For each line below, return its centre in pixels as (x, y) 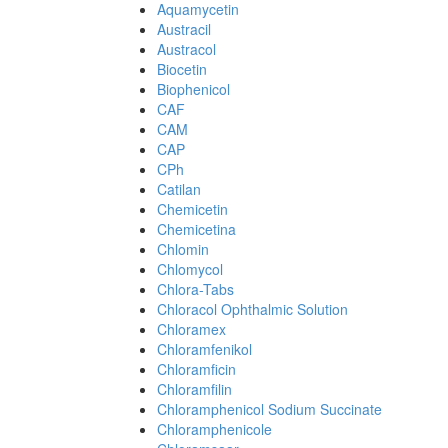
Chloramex (191, 329)
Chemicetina (196, 229)
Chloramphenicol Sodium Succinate (269, 409)
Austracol (186, 49)
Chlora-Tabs (195, 289)
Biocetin (182, 69)
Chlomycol (190, 269)
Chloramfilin (194, 389)
